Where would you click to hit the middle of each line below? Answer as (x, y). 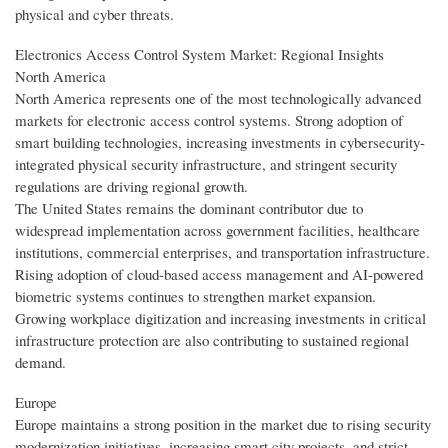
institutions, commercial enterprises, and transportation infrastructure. (222, 252)
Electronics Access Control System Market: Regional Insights (199, 54)
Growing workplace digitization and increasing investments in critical (220, 318)
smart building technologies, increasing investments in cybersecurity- (220, 142)
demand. (40, 362)
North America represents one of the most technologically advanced (218, 98)
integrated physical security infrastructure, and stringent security (206, 164)
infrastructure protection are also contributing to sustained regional (212, 340)
